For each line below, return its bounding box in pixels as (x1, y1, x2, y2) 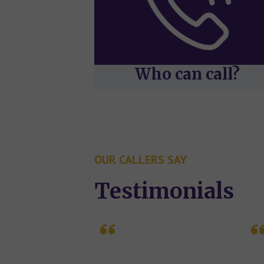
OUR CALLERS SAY (94, 152, 187, 167)
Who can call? (135, 64, 240, 84)
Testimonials (94, 178, 234, 204)
